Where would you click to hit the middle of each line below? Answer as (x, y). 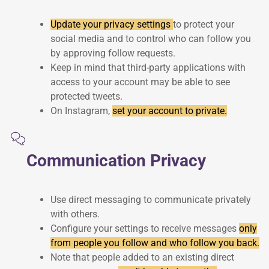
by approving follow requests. (113, 53)
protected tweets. (86, 97)
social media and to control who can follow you (151, 39)
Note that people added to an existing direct (142, 257)
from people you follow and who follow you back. (155, 243)
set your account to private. (170, 111)
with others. (75, 214)
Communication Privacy (116, 160)
